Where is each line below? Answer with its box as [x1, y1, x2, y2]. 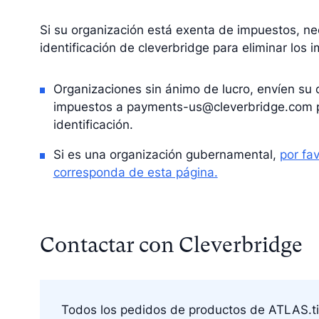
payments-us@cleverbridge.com [126, 100, 313, 115]
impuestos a [53, 100, 127, 115]
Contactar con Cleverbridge [40, 232, 303, 257]
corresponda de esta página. [53, 164, 218, 179]
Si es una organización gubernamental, [53, 147, 280, 162]
